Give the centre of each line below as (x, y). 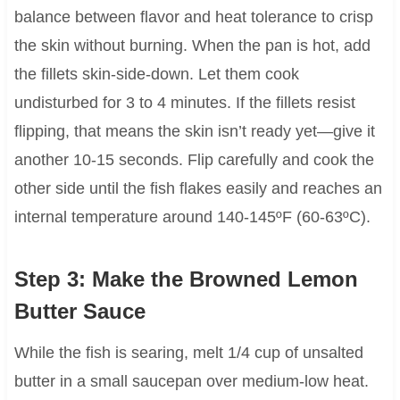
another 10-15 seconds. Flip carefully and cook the (194, 160)
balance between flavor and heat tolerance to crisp (193, 17)
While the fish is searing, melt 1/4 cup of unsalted (188, 353)
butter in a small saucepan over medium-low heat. (191, 382)
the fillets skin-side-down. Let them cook (156, 75)
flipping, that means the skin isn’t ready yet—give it (194, 132)
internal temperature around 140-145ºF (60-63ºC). (192, 217)
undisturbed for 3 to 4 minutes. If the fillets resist (184, 103)
